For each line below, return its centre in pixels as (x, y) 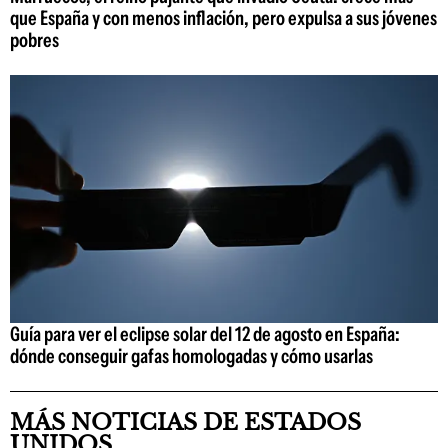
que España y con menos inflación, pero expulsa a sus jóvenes (223, 17)
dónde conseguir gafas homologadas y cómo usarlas (191, 356)
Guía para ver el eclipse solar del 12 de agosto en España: (205, 334)
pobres (34, 39)
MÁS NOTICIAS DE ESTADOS (185, 423)
